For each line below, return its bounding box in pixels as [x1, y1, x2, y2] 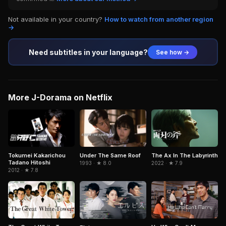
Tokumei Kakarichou [8, 152, 66, 159]
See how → [156, 48, 189, 56]
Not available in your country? [8, 15, 104, 23]
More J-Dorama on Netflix [8, 92, 112, 102]
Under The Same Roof [80, 152, 141, 159]
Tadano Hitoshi [8, 159, 50, 166]
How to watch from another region [104, 15, 213, 23]
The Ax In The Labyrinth [151, 152, 218, 159]
